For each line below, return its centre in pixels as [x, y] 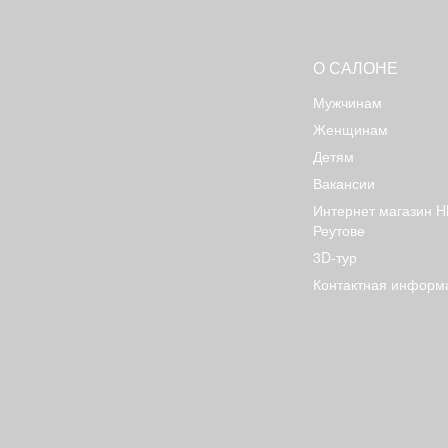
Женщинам [350, 129]
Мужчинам [347, 102]
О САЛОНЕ [355, 67]
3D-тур [335, 257]
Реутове [339, 230]
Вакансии [344, 183]
